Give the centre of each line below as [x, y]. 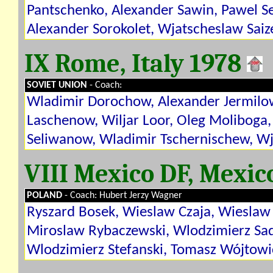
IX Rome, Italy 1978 [136, 63]
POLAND [46, 196]
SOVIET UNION [58, 85]
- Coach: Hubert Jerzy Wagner [123, 196]
